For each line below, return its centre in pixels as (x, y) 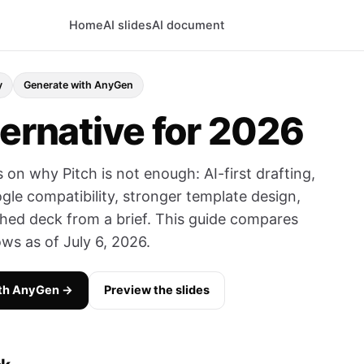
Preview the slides (157, 290)
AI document (188, 25)
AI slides (128, 25)
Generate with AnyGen (78, 85)
